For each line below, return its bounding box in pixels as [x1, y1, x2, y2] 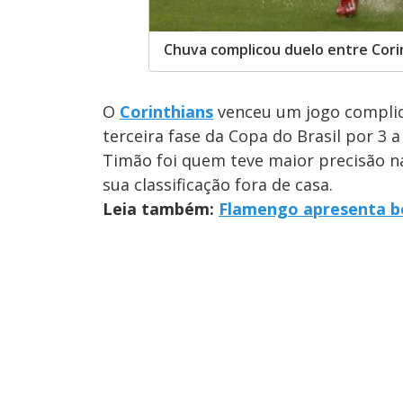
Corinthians [120, 100, 213, 122]
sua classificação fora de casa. [103, 173, 333, 195]
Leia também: [103, 197, 219, 219]
